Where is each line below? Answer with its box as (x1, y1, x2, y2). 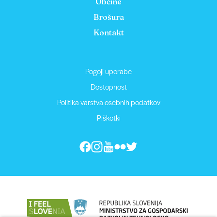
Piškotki (96, 112, 121, 123)
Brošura (93, 12, 124, 22)
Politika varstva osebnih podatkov (57, 97, 160, 107)
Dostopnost (90, 81, 127, 92)
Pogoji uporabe (85, 66, 132, 76)
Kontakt (93, 28, 124, 37)
